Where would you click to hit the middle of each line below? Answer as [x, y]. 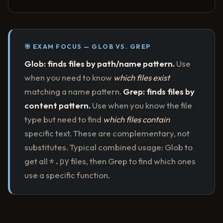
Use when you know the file [141, 105]
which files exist [141, 77]
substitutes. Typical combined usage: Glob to [108, 147]
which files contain [136, 119]
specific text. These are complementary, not [107, 133]
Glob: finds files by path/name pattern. [99, 63]
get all [37, 161]
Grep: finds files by [159, 91]
